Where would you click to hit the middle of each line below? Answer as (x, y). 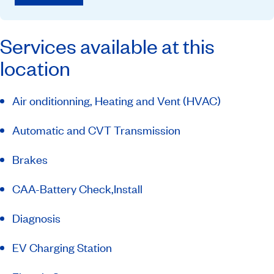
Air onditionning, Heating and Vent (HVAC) (117, 101)
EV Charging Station (62, 248)
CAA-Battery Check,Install (77, 189)
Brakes (30, 160)
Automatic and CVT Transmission (96, 130)
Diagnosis (36, 218)
